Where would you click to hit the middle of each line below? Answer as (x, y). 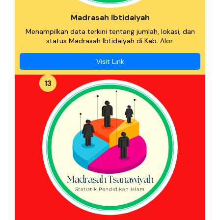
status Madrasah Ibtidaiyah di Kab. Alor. (110, 41)
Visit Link (110, 61)
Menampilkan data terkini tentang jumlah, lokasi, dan (110, 31)
